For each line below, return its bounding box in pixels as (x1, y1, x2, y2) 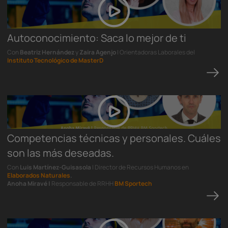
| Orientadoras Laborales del (116, 48, 195, 56)
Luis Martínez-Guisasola (20, 163, 92, 172)
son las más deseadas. (7, 146, 114, 160)
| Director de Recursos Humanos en (92, 163, 189, 172)
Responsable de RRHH (50, 179, 115, 188)
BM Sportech (115, 179, 152, 188)
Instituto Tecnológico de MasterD (7, 56, 103, 65)
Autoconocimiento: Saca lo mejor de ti (7, 31, 186, 45)
